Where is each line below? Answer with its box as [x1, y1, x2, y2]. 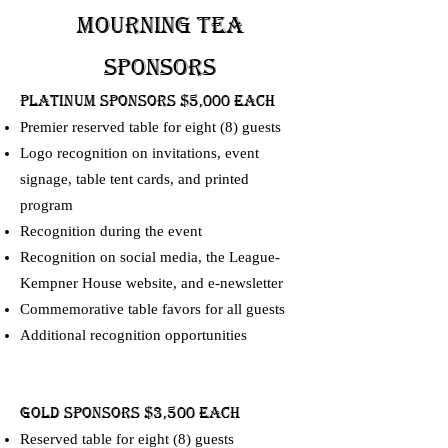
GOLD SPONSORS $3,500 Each [20, 404, 240, 422]
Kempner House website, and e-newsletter [20, 275, 283, 291]
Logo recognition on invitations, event [20, 145, 259, 161]
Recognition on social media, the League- [20, 249, 280, 265]
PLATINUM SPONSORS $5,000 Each [20, 92, 275, 110]
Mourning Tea [76, 12, 244, 38]
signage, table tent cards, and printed [20, 171, 249, 187]
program [20, 197, 73, 213]
